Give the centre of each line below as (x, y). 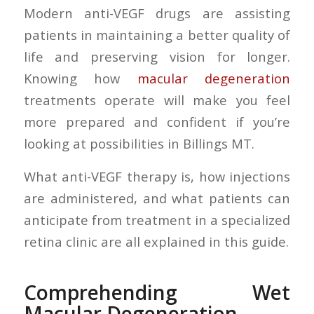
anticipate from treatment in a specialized (157, 219)
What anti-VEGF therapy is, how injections (157, 176)
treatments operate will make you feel (157, 100)
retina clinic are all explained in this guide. (156, 241)
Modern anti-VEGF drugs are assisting (157, 13)
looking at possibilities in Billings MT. (139, 144)
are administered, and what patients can (157, 198)
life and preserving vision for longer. (157, 57)
